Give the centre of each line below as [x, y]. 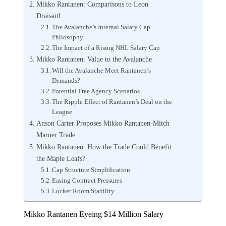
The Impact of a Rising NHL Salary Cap [106, 47]
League [62, 111]
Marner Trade [55, 134]
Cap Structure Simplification [91, 169]
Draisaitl [48, 15]
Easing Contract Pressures [87, 180]
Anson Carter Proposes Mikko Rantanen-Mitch [103, 123]
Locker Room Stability [83, 191]
